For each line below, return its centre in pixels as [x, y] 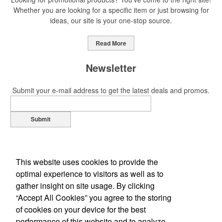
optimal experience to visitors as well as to [90, 173]
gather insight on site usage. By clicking [85, 185]
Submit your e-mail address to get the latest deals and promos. [111, 90]
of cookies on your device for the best [81, 209]
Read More [111, 43]
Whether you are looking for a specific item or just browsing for [111, 10]
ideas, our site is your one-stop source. [111, 21]
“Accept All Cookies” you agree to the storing [94, 197]
